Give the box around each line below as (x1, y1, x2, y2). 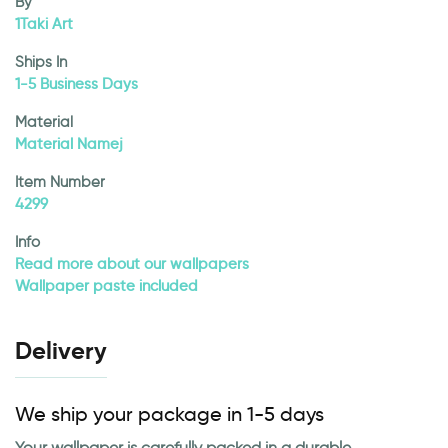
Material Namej (15, 134, 123, 153)
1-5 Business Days (15, 74, 138, 93)
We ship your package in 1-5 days (15, 401, 324, 426)
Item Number (15, 172, 105, 191)
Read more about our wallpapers (15, 254, 249, 273)
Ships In (15, 52, 67, 71)
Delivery (15, 335, 107, 366)
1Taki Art (15, 14, 73, 33)
